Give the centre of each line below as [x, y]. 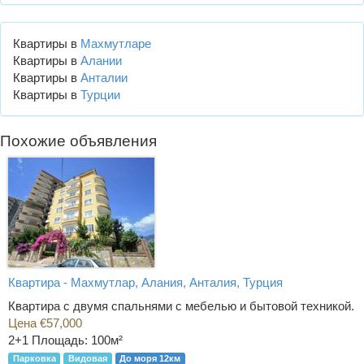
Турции [100, 94]
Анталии [104, 77]
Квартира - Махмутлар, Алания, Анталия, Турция [145, 282]
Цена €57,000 [45, 323]
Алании [101, 60]
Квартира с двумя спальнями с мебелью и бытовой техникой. [181, 306]
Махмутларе [116, 43]
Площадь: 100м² [77, 340]
